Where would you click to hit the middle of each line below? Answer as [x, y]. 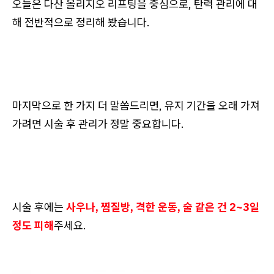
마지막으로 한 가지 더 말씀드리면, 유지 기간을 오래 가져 [136, 105]
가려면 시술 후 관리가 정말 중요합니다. [98, 124]
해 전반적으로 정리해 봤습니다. [81, 22]
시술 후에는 [39, 207]
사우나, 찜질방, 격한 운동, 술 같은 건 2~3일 [163, 207]
